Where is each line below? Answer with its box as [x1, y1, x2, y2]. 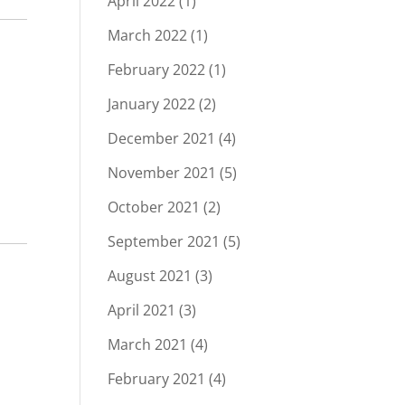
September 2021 [108, 231, 221, 251]
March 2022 [108, 25, 188, 45]
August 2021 [108, 266, 193, 286]
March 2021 [108, 334, 188, 354]
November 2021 [108, 163, 217, 183]
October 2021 [108, 197, 201, 217]
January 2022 [108, 94, 196, 114]
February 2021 [108, 369, 206, 389]
